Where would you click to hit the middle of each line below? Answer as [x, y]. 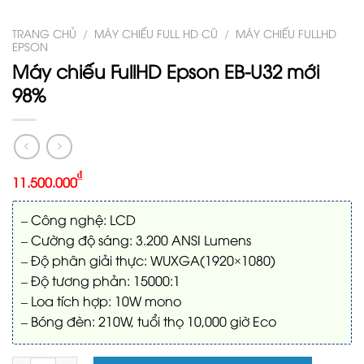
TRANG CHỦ [44, 32]
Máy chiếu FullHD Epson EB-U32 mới [166, 70]
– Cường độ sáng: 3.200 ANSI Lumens [136, 239]
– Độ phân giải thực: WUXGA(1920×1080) [148, 260]
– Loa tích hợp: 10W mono [101, 300]
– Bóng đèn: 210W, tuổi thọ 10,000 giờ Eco [149, 321]
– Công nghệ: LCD [78, 219]
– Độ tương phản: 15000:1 [101, 280]
